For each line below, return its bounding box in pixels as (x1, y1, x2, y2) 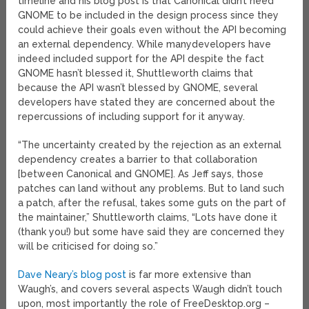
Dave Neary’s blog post (18, 269, 127, 281)
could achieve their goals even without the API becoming (18, 24, 287, 36)
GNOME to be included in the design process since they (18, 10, 279, 21)
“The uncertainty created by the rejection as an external (18, 139, 282, 151)
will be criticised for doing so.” (18, 241, 159, 252)
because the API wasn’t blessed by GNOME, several (18, 82, 259, 94)
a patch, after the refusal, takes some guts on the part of (18, 197, 287, 209)
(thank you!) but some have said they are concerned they (18, 226, 286, 238)
